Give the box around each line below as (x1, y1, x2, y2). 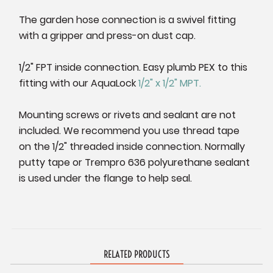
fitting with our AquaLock (19, 76, 136, 91)
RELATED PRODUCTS (103, 248, 170, 261)
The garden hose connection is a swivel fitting (19, 13, 236, 27)
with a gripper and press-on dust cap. (19, 29, 196, 43)
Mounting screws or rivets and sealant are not (19, 108, 236, 122)
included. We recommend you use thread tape (19, 124, 240, 138)
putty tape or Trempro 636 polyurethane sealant (19, 155, 250, 170)
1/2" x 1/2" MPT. (136, 76, 202, 91)
